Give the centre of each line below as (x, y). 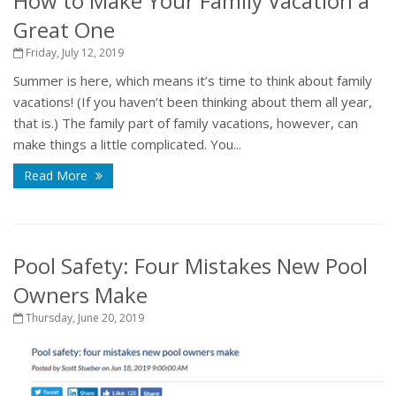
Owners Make (80, 295)
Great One (64, 30)
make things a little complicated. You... (127, 145)
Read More (57, 176)
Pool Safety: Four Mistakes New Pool (190, 266)
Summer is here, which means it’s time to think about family (193, 81)
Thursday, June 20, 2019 (84, 318)
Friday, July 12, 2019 (73, 53)
